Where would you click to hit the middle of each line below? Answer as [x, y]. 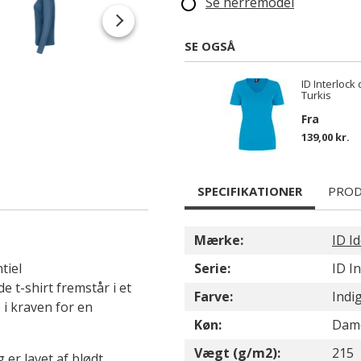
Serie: [212, 268]
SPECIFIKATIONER [250, 191]
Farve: [214, 297]
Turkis [316, 95]
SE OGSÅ [210, 46]
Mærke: [219, 240]
